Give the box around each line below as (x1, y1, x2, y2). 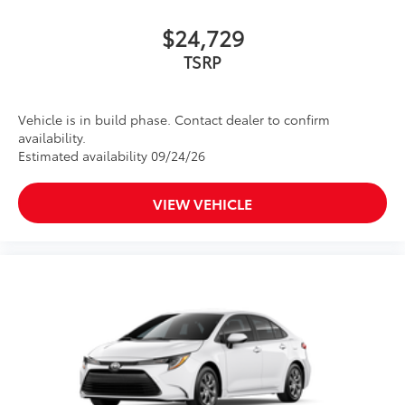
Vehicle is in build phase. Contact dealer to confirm (18, 109, 330, 128)
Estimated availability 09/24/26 (18, 146, 205, 165)
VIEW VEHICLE (153, 192, 252, 213)
